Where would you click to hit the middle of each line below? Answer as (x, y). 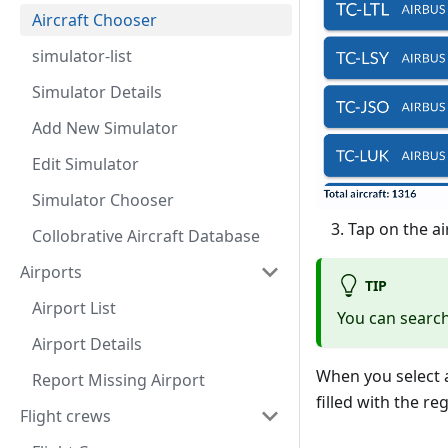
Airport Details (87, 344)
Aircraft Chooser (94, 20)
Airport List (74, 308)
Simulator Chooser (103, 200)
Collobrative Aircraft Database (146, 236)
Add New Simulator (105, 128)
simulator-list (82, 56)
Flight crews (65, 416)
